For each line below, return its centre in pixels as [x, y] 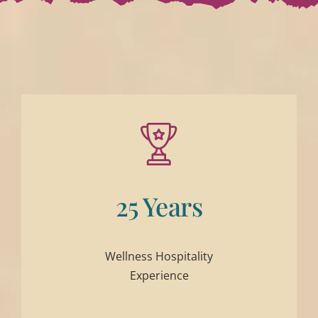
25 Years [159, 206]
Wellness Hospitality [159, 257]
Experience [159, 276]
